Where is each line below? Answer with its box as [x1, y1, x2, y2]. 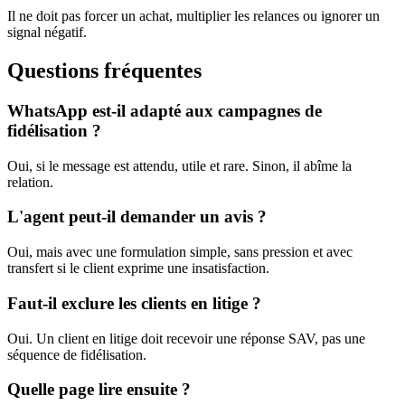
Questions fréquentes [7, 59, 202, 83]
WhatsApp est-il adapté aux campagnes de [7, 100, 322, 120]
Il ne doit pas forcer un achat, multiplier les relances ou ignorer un [7, 8, 380, 24]
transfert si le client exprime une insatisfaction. [7, 260, 269, 277]
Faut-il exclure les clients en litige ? [7, 293, 261, 313]
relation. [7, 174, 53, 190]
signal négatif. [7, 24, 87, 41]
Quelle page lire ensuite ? [7, 380, 191, 400]
